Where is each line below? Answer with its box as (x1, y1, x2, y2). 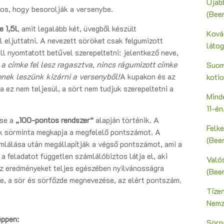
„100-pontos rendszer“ (15, 114, 93, 125)
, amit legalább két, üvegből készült (17, 23, 136, 34)
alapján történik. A (93, 114, 159, 125)
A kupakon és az (120, 71, 175, 82)
